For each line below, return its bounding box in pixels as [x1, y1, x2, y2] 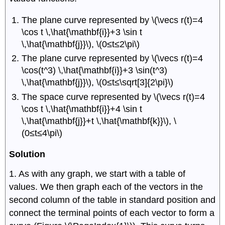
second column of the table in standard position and [9, 194, 216, 205]
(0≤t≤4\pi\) [22, 128, 63, 138]
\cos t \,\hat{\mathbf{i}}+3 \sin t [22, 27, 143, 37]
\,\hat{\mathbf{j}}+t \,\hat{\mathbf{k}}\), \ [22, 116, 177, 126]
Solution [9, 149, 46, 160]
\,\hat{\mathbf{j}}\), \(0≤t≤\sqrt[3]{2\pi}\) [22, 77, 174, 88]
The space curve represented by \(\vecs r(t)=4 [22, 91, 205, 102]
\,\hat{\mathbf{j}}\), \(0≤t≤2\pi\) [22, 39, 140, 49]
